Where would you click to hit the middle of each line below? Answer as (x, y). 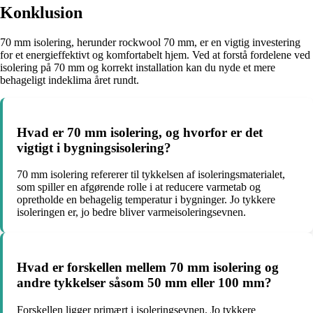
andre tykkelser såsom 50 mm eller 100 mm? (144, 283)
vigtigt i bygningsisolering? (94, 147)
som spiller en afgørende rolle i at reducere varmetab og (139, 187)
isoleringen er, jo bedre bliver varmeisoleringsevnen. (131, 212)
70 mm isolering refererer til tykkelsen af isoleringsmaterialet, (151, 175)
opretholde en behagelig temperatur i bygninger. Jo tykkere (146, 200)
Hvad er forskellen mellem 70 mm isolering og (148, 267)
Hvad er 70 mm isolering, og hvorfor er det (140, 132)
